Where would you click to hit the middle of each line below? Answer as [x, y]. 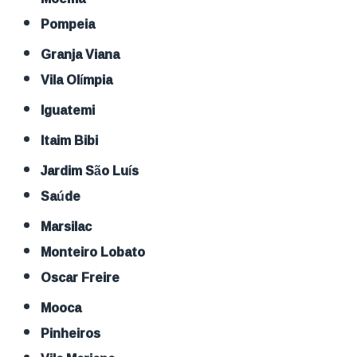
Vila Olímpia [81, 79]
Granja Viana [86, 54]
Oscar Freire [86, 277]
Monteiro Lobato [98, 251]
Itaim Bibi [71, 140]
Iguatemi [70, 110]
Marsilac [72, 226]
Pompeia [73, 24]
